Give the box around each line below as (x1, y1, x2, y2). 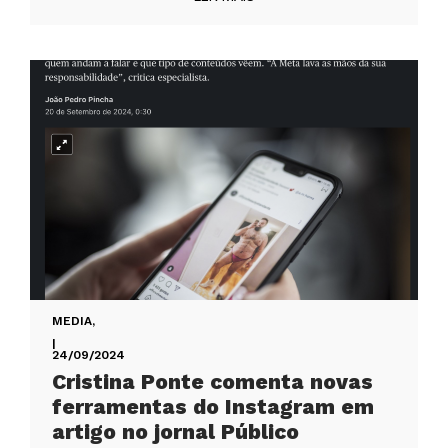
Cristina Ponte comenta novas (52, 369, 373, 395)
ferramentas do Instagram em (52, 394, 374, 420)
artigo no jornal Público (52, 419, 299, 445)
